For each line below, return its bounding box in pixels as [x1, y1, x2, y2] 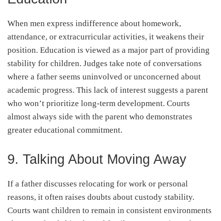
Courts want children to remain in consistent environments [7, 205, 212, 215]
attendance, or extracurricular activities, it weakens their [7, 32, 204, 41]
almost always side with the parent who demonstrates [7, 111, 192, 121]
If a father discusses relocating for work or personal [7, 179, 188, 188]
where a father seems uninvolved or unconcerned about [7, 72, 201, 81]
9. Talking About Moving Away [7, 151, 186, 167]
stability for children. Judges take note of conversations [7, 58, 202, 68]
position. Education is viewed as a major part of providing [7, 45, 210, 55]
